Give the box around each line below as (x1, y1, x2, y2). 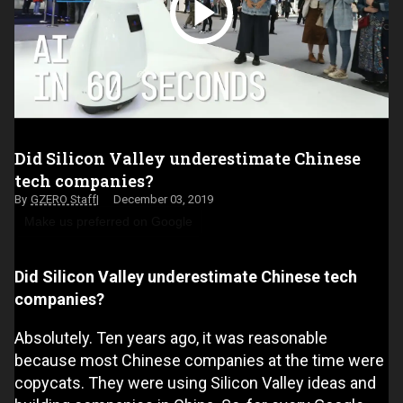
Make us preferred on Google (24, 213, 193, 228)
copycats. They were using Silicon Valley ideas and (14, 372, 376, 392)
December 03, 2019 (113, 192, 213, 206)
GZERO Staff (31, 192, 96, 206)
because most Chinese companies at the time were (14, 350, 384, 370)
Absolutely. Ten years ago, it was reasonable (14, 327, 327, 347)
